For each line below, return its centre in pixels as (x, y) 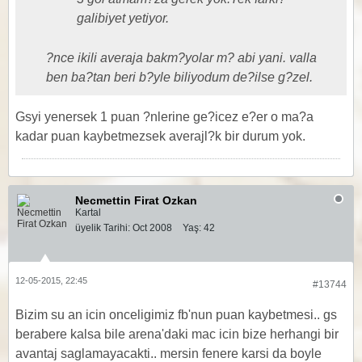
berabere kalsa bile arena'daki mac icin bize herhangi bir (177, 334)
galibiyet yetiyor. (123, 18)
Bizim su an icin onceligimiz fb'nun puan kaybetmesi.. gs (176, 315)
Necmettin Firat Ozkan (136, 200)
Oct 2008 (152, 228)
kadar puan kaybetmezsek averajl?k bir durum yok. (160, 136)
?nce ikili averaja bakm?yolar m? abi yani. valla (181, 58)
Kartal (88, 213)
